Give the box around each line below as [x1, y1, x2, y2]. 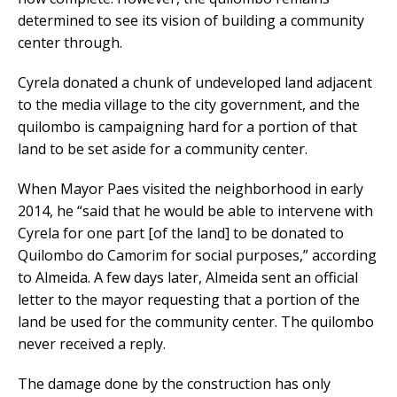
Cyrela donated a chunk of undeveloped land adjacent [18, 73, 372, 93]
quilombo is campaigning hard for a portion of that [18, 117, 357, 137]
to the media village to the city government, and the [18, 95, 360, 115]
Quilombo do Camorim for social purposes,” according [18, 245, 377, 266]
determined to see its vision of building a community [18, 11, 364, 31]
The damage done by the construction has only [18, 374, 331, 394]
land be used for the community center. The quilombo [18, 312, 374, 332]
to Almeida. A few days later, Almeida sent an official [18, 268, 358, 288]
